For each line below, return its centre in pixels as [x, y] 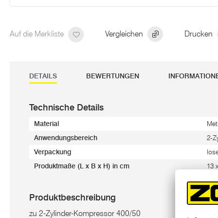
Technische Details [66, 108]
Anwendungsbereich [66, 138]
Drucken [200, 34]
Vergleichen [125, 34]
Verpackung [53, 152]
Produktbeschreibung [73, 198]
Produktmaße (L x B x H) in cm [82, 166]
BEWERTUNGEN [113, 76]
